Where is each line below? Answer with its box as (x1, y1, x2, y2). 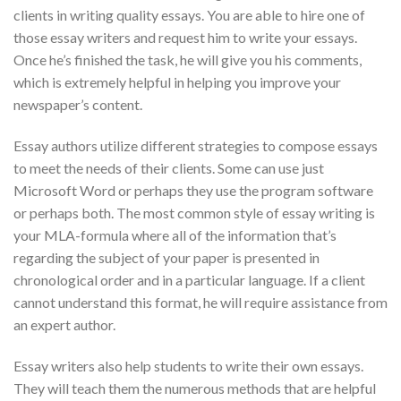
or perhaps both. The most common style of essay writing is (13, 203, 375, 221)
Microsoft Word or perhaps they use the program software (13, 181, 373, 199)
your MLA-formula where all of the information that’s (13, 226, 337, 243)
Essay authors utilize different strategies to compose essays (13, 136, 378, 154)
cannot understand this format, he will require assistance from (13, 293, 388, 311)
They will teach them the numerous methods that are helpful (13, 379, 376, 397)
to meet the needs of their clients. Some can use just (13, 158, 324, 176)
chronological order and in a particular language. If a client (13, 270, 365, 288)
